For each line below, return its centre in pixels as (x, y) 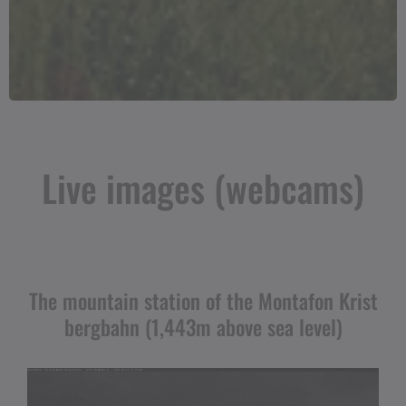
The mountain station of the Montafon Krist (203, 301)
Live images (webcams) (203, 188)
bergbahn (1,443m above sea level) (203, 327)
